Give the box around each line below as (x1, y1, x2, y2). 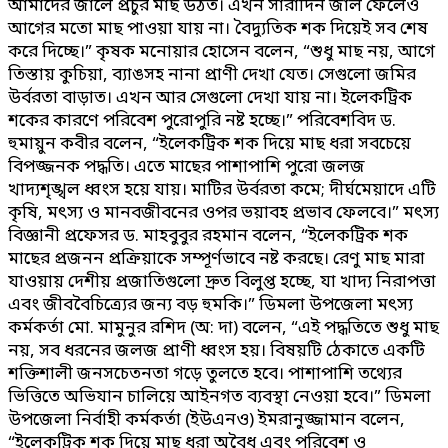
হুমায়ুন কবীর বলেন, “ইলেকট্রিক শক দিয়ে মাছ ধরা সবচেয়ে (8, 132, 411, 156)
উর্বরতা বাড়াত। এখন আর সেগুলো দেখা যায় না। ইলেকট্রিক (8, 86, 412, 110)
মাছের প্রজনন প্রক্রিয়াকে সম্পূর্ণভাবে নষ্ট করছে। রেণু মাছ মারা (8, 247, 425, 271)
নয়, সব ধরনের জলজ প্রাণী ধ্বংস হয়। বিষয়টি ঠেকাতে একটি (8, 339, 425, 363)
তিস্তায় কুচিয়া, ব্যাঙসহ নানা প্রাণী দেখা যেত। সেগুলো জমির (8, 63, 416, 87)
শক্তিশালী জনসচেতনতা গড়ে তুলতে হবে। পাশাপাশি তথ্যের (8, 362, 402, 386)
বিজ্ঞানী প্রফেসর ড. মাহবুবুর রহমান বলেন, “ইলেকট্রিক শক (8, 224, 408, 248)
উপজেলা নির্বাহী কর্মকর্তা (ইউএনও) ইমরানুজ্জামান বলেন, (8, 408, 405, 432)
